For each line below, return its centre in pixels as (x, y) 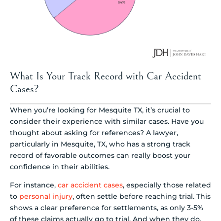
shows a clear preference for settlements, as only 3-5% (107, 207)
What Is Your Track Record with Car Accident (106, 76)
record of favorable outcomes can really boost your (100, 155)
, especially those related (167, 185)
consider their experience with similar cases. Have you (107, 121)
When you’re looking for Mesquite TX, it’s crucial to (100, 110)
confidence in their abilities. (60, 166)
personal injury (46, 196)
